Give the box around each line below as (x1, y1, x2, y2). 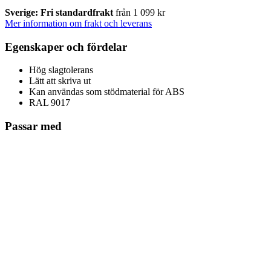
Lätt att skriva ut (29, 76, 91, 87)
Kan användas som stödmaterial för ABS (29, 87, 184, 97)
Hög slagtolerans (29, 65, 93, 76)
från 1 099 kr (116, 7, 165, 18)
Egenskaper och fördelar (5, 40, 127, 53)
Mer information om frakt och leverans (5, 18, 152, 28)
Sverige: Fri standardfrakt (5, 7, 116, 18)
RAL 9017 (29, 97, 70, 108)
